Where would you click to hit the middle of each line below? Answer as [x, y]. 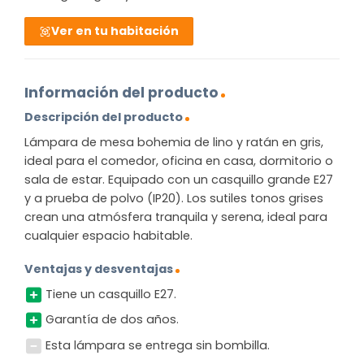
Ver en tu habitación [115, 31]
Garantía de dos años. [112, 320]
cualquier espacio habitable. [108, 235]
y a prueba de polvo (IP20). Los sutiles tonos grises [174, 198]
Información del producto [121, 92]
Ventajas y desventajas [99, 269]
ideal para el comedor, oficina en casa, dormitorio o [179, 160]
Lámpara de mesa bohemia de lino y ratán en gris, [174, 142]
